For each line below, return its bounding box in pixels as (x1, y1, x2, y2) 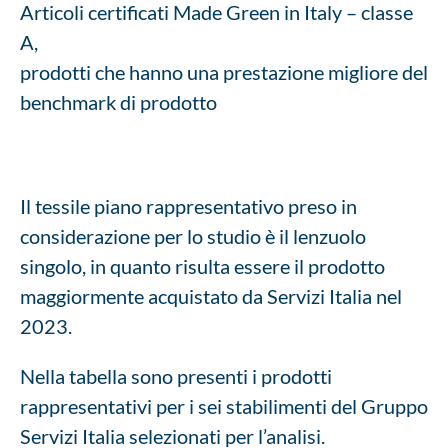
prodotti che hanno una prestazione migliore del (20, 60, 428, 84)
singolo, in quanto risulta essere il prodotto (20, 254, 385, 278)
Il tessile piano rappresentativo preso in (20, 194, 357, 218)
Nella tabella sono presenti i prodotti (20, 364, 332, 388)
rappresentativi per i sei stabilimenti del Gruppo (20, 394, 428, 418)
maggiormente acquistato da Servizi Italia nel (20, 284, 402, 308)
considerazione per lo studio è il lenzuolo (20, 224, 366, 248)
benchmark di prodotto (20, 90, 217, 114)
